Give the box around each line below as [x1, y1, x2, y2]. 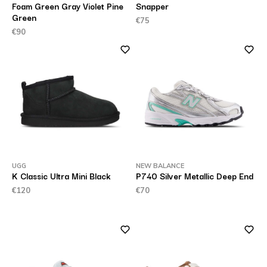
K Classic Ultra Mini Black [11, 169, 111, 182]
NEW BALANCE [136, 162, 184, 170]
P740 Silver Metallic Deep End [136, 169, 253, 182]
